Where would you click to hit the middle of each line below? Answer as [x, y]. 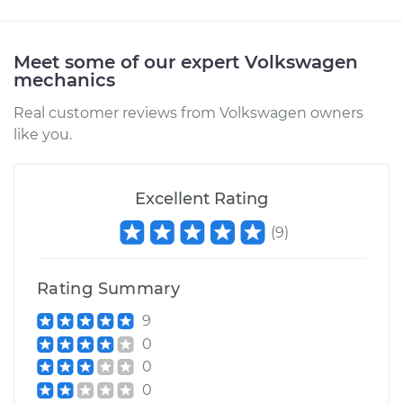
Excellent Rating [201, 199]
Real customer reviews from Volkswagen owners [188, 113]
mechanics [64, 80]
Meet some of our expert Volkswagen [186, 62]
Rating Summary [109, 289]
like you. [43, 134]
